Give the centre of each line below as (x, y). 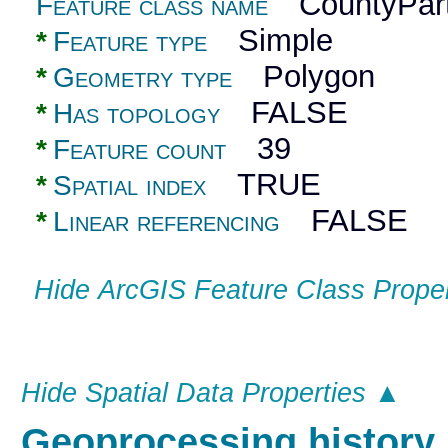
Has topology (137, 113)
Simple (270, 40)
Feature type (130, 41)
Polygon (304, 76)
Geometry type (143, 77)
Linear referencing (167, 221)
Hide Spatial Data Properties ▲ (210, 392)
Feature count (140, 149)
